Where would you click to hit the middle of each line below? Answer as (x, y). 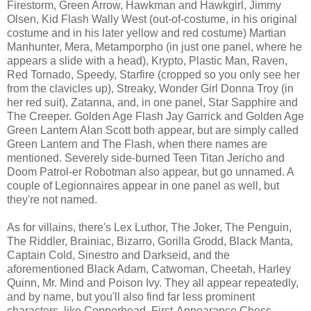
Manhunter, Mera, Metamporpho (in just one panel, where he (154, 47)
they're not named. (52, 199)
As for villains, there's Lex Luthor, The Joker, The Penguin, (149, 227)
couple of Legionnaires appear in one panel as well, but (143, 185)
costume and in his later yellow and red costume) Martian (146, 33)
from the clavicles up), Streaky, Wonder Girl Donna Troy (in (150, 88)
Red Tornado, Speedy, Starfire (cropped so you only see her (153, 74)
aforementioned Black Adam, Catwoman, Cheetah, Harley (149, 269)
